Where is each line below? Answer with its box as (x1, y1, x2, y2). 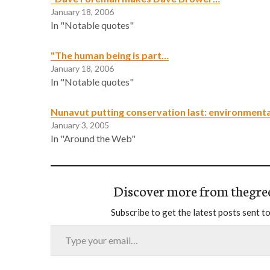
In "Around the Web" (51, 132, 136, 144)
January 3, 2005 (51, 119, 109, 130)
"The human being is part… (51, 49, 169, 61)
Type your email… (50, 218, 80, 230)
